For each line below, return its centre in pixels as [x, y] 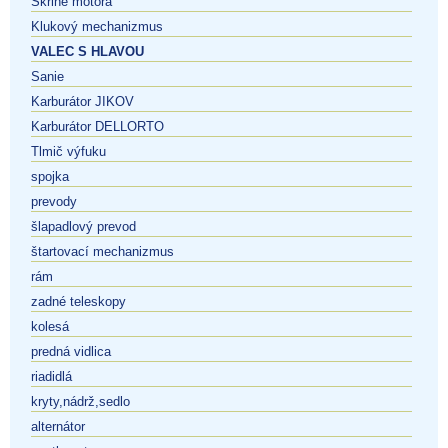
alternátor [58, 426]
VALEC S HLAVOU [87, 51]
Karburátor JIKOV [82, 101]
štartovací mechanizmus [102, 251]
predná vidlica [71, 351]
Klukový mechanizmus [97, 26]
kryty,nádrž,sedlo [80, 401]
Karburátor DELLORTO [97, 126]
